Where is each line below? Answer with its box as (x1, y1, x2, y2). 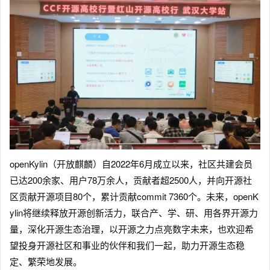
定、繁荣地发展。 (10, 255, 82, 268)
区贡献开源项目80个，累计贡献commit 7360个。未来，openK (10, 190, 259, 203)
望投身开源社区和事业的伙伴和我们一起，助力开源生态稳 (10, 239, 245, 252)
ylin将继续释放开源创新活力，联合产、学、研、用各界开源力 (10, 206, 258, 219)
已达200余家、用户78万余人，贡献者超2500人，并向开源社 (10, 174, 252, 187)
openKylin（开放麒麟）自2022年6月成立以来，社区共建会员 (10, 157, 253, 171)
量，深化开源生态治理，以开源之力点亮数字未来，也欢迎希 (10, 222, 254, 236)
